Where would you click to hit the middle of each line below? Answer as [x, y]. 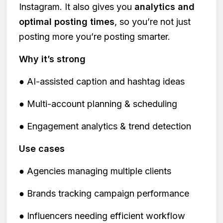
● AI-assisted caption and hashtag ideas [102, 81]
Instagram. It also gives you [77, 6]
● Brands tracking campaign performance [104, 193]
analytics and [165, 6]
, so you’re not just [153, 21]
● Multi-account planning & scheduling [98, 104]
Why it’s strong [52, 59]
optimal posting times [67, 21]
